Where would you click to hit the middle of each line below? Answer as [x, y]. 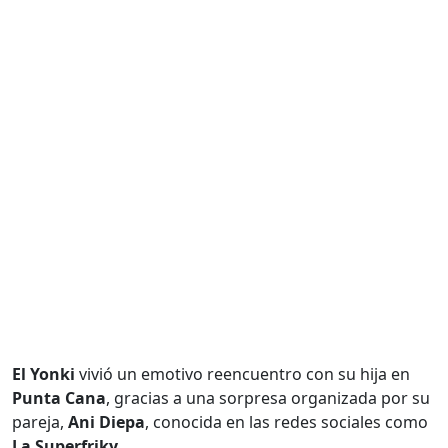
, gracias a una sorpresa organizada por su [268, 398]
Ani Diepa [106, 422]
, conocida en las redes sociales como [286, 422]
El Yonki [43, 374]
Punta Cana [59, 398]
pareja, [40, 422]
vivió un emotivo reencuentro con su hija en [242, 374]
